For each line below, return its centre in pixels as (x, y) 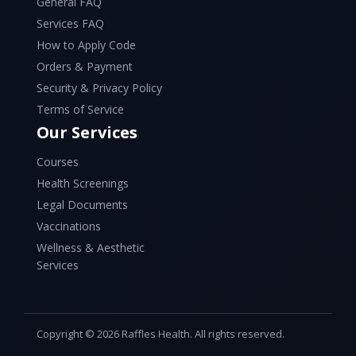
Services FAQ (70, 23)
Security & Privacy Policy (99, 88)
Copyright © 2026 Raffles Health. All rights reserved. (161, 334)
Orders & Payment (85, 66)
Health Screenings (83, 183)
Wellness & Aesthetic (91, 248)
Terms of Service (80, 109)
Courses (58, 162)
